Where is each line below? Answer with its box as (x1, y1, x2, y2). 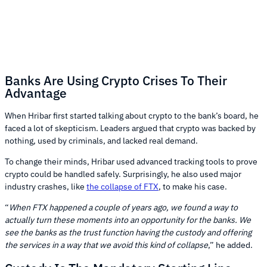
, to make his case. (159, 181, 227, 193)
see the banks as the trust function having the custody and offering (5, 227, 252, 238)
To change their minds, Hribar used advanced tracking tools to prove (5, 156, 257, 167)
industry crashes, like (5, 181, 86, 193)
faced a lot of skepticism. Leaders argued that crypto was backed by (5, 123, 256, 134)
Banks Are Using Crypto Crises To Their (5, 72, 227, 89)
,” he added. (208, 240, 253, 251)
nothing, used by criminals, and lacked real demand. (5, 135, 198, 147)
